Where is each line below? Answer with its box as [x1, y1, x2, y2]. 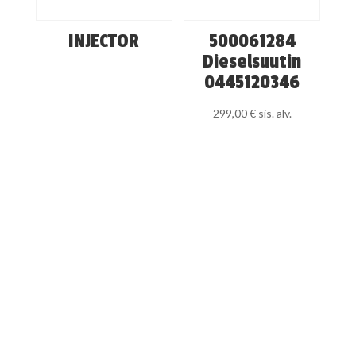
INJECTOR [68, 29, 140, 53]
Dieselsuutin [203, 50, 302, 74]
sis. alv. [257, 106, 292, 121]
